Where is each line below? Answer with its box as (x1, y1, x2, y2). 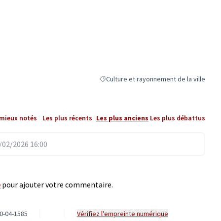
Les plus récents (42, 113, 92, 122)
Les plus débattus (150, 113, 205, 122)
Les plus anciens (96, 113, 148, 122)
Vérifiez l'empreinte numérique (80, 209, 168, 218)
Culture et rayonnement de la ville (106, 74, 205, 83)
